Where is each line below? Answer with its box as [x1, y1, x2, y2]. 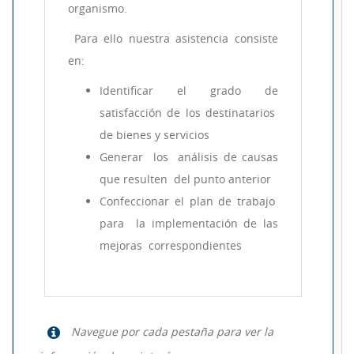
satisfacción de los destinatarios [100, 104, 278, 120]
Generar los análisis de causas [100, 149, 278, 164]
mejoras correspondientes [100, 237, 242, 253]
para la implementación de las [100, 215, 278, 231]
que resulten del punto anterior [100, 171, 271, 186]
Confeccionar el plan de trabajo [100, 193, 278, 209]
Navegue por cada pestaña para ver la [68, 324, 274, 340]
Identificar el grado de [100, 82, 278, 98]
